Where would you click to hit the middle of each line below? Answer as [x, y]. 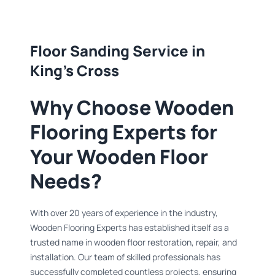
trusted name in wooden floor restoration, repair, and [133, 242]
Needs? [66, 181]
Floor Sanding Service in [117, 51]
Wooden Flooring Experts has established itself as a [129, 228]
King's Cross [74, 71]
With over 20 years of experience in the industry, [124, 213]
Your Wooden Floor [119, 157]
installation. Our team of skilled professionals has [125, 257]
